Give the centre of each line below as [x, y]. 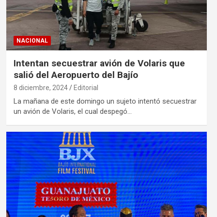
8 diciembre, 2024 [40, 88]
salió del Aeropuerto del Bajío [76, 75]
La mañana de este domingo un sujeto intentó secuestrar [105, 101]
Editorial [86, 88]
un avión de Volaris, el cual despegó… [72, 112]
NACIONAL [32, 41]
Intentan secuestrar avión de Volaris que [99, 63]
